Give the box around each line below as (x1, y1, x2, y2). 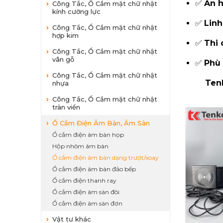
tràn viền (52, 103, 80, 111)
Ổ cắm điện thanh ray (52, 177, 116, 184)
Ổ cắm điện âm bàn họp (52, 131, 124, 138)
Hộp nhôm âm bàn (52, 142, 109, 150)
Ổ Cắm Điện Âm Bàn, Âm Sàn (52, 119, 150, 127)
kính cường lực (52, 7, 101, 15)
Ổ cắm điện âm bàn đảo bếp (52, 165, 136, 173)
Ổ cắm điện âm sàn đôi (52, 188, 119, 196)
